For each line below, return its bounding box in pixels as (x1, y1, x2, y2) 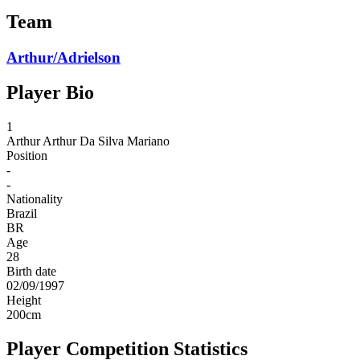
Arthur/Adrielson (6, 48, 121, 66)
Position (6, 149, 47, 163)
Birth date (6, 264, 56, 279)
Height (6, 293, 41, 308)
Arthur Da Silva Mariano (43, 134, 170, 149)
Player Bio (6, 82, 94, 104)
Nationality (6, 192, 63, 207)
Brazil (6, 207, 37, 221)
